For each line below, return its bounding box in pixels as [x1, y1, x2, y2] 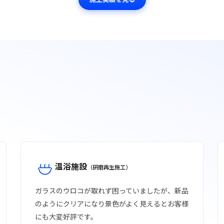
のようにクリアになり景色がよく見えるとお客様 [35, 198, 189, 208]
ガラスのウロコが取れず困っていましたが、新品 [35, 185, 189, 195]
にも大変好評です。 [35, 211, 98, 221]
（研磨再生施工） [87, 162, 131, 171]
